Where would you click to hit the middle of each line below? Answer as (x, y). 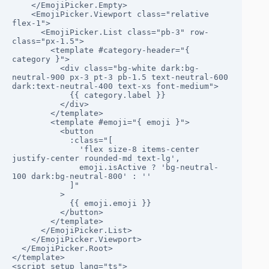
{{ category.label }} (41, 95)
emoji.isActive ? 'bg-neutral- (46, 168)
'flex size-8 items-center (46, 150)
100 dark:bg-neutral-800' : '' (82, 177)
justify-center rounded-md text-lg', (96, 159)
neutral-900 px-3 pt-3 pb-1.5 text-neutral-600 (120, 77)
